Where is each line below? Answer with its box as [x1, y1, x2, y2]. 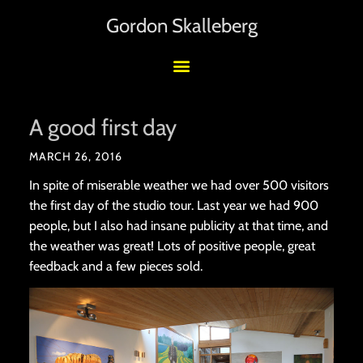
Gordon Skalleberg [105, 14, 258, 37]
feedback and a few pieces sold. [28, 258, 203, 274]
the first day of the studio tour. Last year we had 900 [28, 197, 318, 213]
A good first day [28, 113, 177, 141]
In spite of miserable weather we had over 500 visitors [28, 177, 329, 193]
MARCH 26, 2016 [28, 148, 122, 164]
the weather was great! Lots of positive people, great [28, 237, 315, 254]
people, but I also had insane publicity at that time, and [28, 217, 328, 233]
